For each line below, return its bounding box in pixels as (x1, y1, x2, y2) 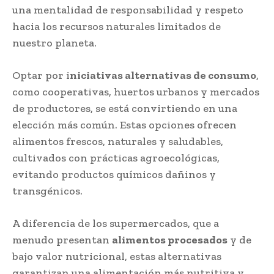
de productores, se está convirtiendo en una (12, 101, 237, 115)
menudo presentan (12, 232, 112, 246)
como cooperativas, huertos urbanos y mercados (12, 84, 259, 98)
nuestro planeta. (12, 35, 97, 50)
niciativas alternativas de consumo (70, 68, 256, 82)
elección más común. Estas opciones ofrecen (12, 117, 237, 131)
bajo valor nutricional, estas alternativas (12, 249, 221, 263)
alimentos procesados (112, 232, 228, 246)
